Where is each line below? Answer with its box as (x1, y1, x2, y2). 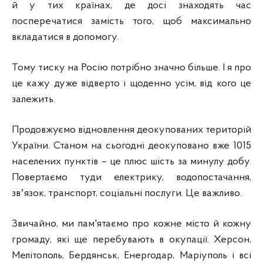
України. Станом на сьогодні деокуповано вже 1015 (12, 140, 251, 151)
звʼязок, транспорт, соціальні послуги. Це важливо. (12, 187, 242, 199)
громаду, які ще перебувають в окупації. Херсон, (12, 234, 251, 245)
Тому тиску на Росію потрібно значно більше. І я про (12, 62, 251, 73)
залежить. (12, 93, 55, 105)
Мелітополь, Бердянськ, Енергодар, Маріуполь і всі (12, 249, 251, 261)
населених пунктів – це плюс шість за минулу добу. (12, 156, 251, 167)
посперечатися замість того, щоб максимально (12, 15, 251, 27)
